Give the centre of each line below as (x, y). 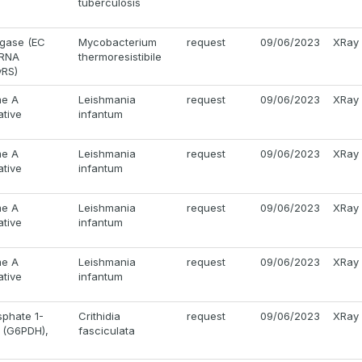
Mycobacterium (118, 42)
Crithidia (99, 316)
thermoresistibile (120, 57)
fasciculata (107, 331)
